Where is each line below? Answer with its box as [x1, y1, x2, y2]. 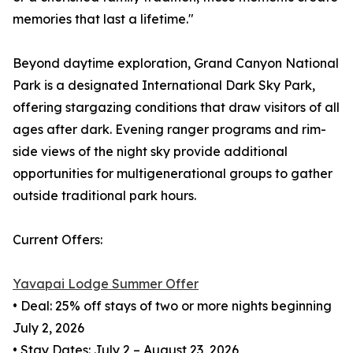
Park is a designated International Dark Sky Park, [13, 77, 315, 94]
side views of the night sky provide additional [13, 143, 288, 160]
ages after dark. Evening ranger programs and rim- [13, 121, 326, 138]
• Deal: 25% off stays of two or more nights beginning [13, 298, 332, 314]
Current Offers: [13, 232, 102, 248]
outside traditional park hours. [13, 188, 196, 204]
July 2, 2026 [13, 320, 84, 336]
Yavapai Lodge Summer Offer [13, 276, 199, 292]
